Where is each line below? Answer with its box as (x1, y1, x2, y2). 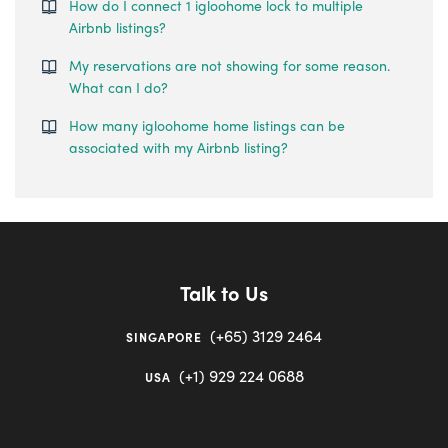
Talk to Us (180, 278, 268, 307)
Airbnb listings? (69, 17, 166, 37)
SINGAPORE (126, 328, 202, 346)
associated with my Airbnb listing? (69, 137, 288, 157)
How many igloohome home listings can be (69, 115, 345, 135)
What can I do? (69, 77, 168, 97)
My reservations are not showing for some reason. (69, 55, 390, 75)
